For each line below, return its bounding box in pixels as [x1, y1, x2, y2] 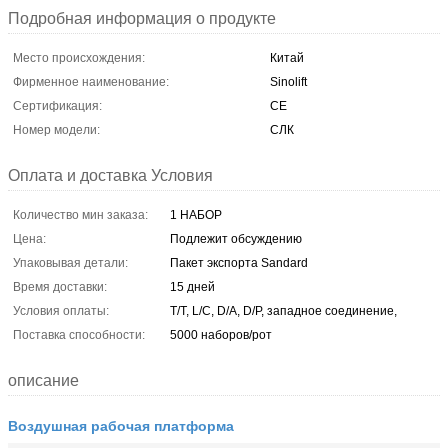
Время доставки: [13, 279, 107, 294]
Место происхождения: [13, 50, 145, 65]
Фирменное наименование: [13, 74, 169, 89]
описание [8, 371, 79, 389]
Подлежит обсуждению [170, 231, 302, 246]
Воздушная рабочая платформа [8, 414, 234, 435]
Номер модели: [13, 122, 100, 137]
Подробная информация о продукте [8, 9, 276, 27]
